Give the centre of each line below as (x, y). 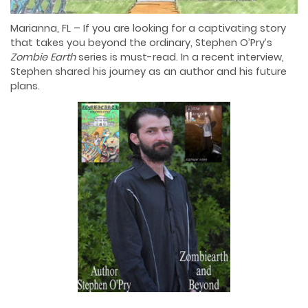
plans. (25, 86)
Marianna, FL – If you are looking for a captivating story (148, 29)
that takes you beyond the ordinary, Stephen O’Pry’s (141, 43)
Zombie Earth (43, 57)
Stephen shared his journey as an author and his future (148, 72)
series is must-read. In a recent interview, (180, 57)
